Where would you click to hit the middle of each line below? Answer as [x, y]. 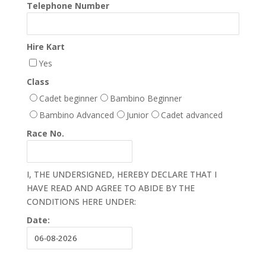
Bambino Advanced [76, 115]
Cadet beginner [68, 98]
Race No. [45, 133]
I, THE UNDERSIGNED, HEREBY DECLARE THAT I [121, 174]
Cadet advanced [191, 115]
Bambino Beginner [145, 98]
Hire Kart [45, 47]
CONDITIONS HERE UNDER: [81, 202]
